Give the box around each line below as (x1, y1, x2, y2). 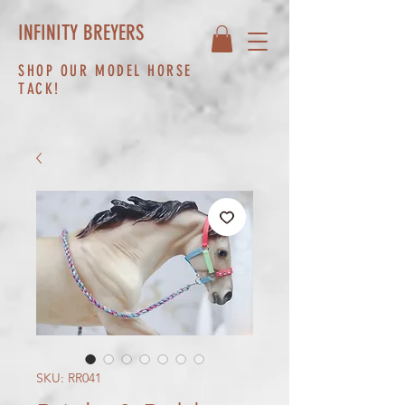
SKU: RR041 (36, 369, 101, 386)
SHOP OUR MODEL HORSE (18, 61, 193, 80)
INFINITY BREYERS (18, 21, 144, 45)
